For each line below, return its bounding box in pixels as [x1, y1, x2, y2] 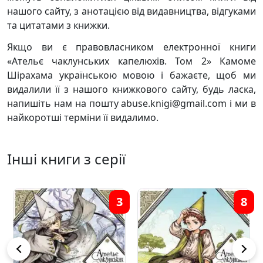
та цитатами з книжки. [7, 19, 110, 32]
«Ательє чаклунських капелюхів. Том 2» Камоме [7, 55, 256, 68]
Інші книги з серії [7, 149, 126, 168]
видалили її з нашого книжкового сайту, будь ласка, [7, 83, 256, 96]
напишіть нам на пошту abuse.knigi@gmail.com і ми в [7, 97, 256, 110]
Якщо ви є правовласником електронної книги [7, 41, 256, 53]
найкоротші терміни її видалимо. [7, 111, 159, 124]
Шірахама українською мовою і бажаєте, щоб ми [7, 69, 256, 82]
